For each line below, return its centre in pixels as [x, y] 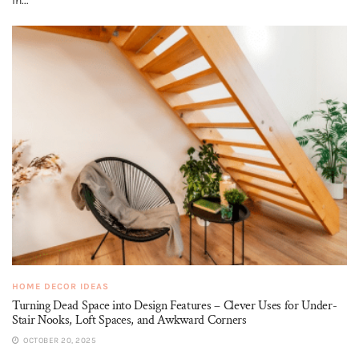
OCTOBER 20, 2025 [58, 341]
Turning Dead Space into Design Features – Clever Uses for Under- [175, 306]
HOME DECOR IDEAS [61, 287]
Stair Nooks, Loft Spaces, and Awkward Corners [129, 321]
